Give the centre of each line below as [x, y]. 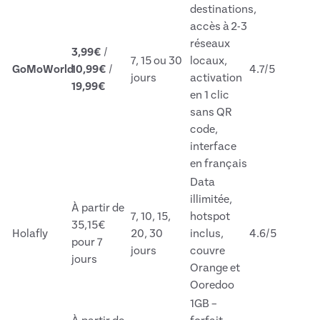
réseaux [210, 44]
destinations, [223, 10]
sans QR [211, 112]
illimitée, [211, 200]
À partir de [98, 208]
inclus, [207, 234]
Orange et [215, 268]
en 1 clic [210, 95]
